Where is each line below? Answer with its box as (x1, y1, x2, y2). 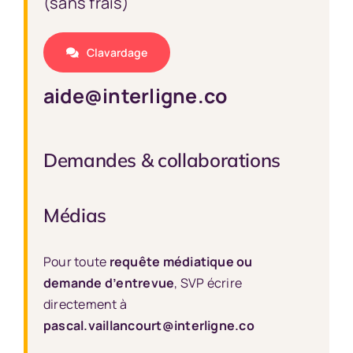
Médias (43, 203, 106, 227)
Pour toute (43, 252, 110, 270)
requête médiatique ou (109, 252, 253, 270)
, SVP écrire (174, 273, 243, 292)
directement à (43, 295, 128, 313)
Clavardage (86, 45, 147, 60)
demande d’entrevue (43, 273, 175, 292)
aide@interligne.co (43, 82, 228, 110)
